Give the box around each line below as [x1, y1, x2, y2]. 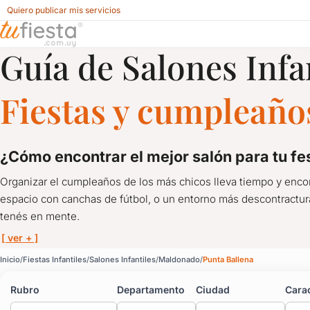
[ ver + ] [1, 232, 39, 244]
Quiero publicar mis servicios [6, 4, 120, 15]
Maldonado [158, 255, 200, 265]
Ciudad [196, 284, 230, 296]
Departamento [117, 284, 185, 296]
